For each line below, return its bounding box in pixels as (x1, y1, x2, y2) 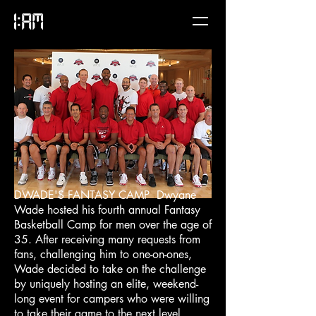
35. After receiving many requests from (14, 232, 200, 247)
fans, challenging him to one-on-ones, (14, 247, 192, 262)
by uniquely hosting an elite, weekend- (14, 276, 198, 291)
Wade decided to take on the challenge (14, 262, 206, 276)
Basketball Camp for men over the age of (14, 217, 212, 232)
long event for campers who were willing (14, 291, 209, 306)
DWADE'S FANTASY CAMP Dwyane (14, 188, 196, 202)
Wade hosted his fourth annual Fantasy (14, 202, 200, 217)
